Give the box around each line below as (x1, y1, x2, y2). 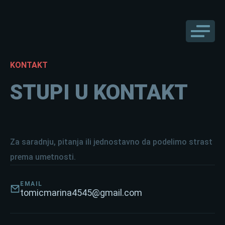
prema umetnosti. (10, 152, 76, 162)
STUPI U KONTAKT (10, 80, 188, 104)
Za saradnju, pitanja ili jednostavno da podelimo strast (10, 137, 212, 147)
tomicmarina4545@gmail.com (20, 187, 142, 198)
